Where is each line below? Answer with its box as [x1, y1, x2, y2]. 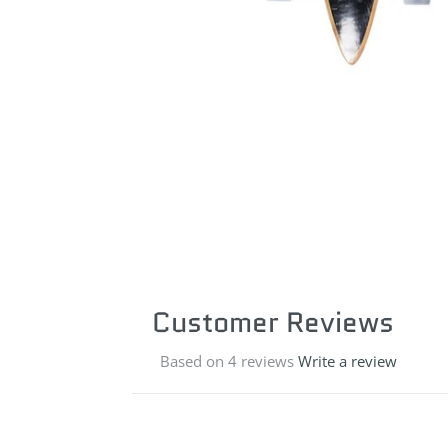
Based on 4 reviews [159, 350, 294, 371]
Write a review [297, 350, 397, 371]
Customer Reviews [152, 302, 394, 342]
